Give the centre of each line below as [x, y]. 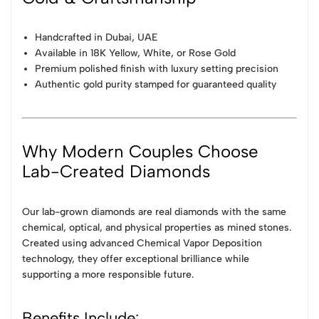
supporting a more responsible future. [108, 275]
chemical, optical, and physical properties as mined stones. [157, 228]
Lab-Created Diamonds [116, 172]
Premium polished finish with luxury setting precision [157, 69]
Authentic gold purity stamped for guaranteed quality [156, 85]
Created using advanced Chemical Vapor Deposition [142, 244]
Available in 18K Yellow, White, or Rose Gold [136, 53]
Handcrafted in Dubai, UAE [96, 38]
